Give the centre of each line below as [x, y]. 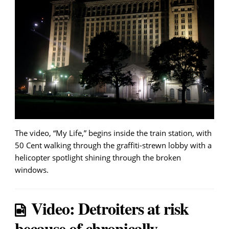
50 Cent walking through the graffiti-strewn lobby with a [113, 145]
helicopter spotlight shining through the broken [98, 158]
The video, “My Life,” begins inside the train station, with [113, 133]
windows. [32, 170]
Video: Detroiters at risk [110, 209]
